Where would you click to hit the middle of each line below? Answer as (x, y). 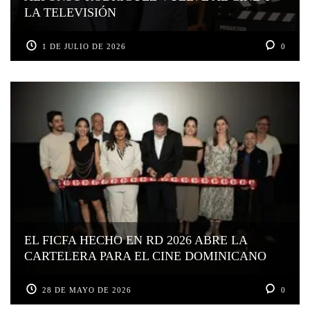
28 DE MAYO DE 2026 (87, 290)
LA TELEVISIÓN (70, 13)
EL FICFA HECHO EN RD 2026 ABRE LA (136, 240)
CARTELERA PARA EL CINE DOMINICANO (145, 256)
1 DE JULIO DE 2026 (84, 47)
